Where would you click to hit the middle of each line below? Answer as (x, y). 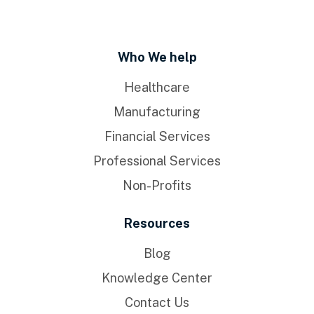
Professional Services (157, 161)
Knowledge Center (157, 278)
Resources (157, 224)
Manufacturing (157, 112)
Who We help (157, 57)
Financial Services (157, 137)
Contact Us (157, 303)
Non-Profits (157, 186)
